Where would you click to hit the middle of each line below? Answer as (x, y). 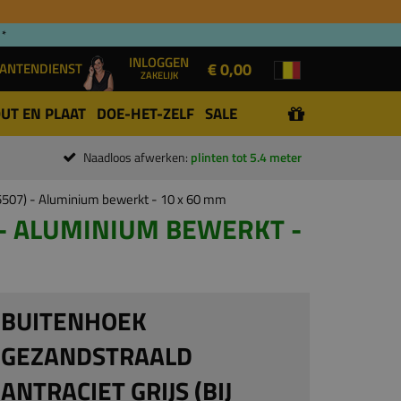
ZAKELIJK (159, 75)
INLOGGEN (159, 62)
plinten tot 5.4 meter (246, 158)
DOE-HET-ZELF (145, 114)
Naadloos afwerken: (137, 158)
